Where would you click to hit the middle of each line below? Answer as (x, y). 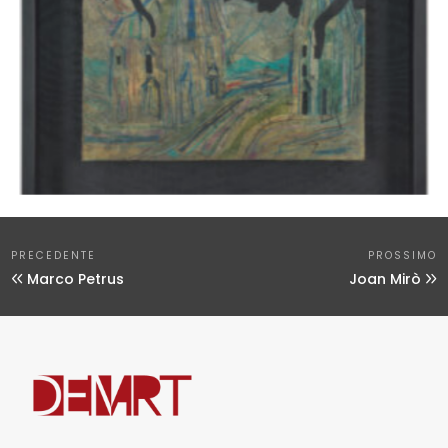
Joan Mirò (385, 279)
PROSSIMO (403, 255)
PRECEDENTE (53, 255)
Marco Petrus (75, 279)
